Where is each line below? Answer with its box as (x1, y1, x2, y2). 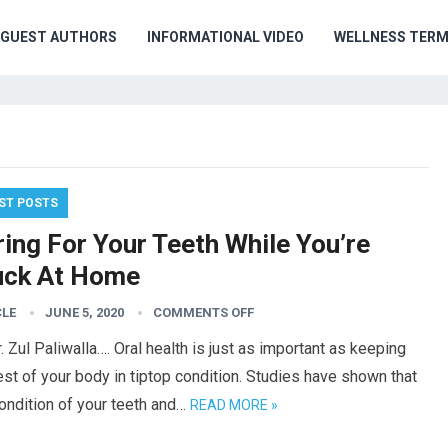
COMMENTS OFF (153, 305, 254, 320)
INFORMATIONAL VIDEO (147, 29, 304, 45)
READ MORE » (190, 397, 278, 413)
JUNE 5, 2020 (45, 305, 124, 320)
